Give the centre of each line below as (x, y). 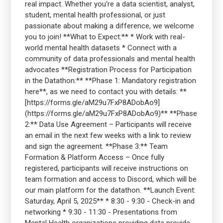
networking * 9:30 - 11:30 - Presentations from (101, 212)
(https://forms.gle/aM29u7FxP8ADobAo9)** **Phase (111, 114)
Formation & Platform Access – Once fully (94, 158)
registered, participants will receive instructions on (106, 168)
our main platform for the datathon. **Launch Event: (110, 190)
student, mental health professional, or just (95, 15)
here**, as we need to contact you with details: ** (106, 92)
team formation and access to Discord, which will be (111, 179)
